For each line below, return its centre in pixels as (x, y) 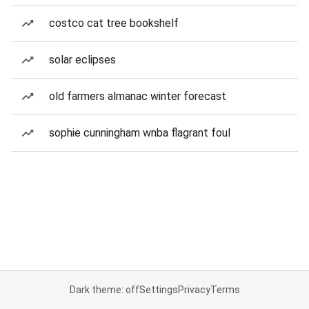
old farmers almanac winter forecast (138, 96)
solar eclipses (82, 60)
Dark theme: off (104, 290)
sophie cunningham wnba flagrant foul (140, 133)
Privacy (194, 290)
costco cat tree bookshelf (114, 23)
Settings (158, 290)
